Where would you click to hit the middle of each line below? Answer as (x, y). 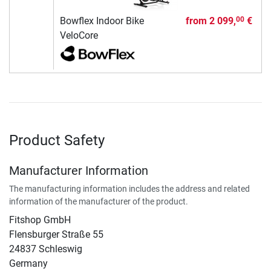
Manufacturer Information (79, 170)
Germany (28, 263)
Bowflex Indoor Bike (102, 21)
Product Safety (57, 140)
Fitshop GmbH (40, 220)
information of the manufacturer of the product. (99, 201)
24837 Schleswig (46, 249)
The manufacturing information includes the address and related (129, 188)
